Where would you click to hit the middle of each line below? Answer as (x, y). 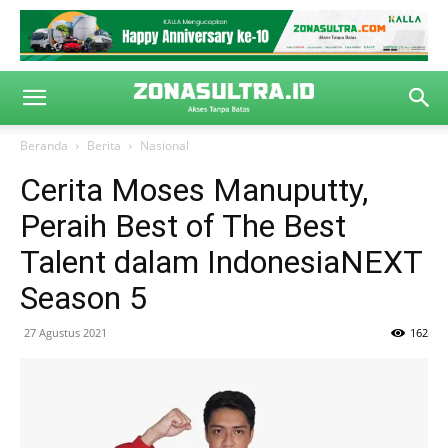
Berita (104, 145)
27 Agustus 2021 (65, 332)
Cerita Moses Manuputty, (194, 190)
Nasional (164, 145)
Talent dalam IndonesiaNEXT (221, 262)
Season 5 (83, 298)
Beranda (44, 145)
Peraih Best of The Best (183, 226)
